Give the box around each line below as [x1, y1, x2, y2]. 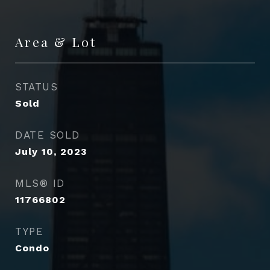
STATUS [15, 81, 58, 93]
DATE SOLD [15, 129, 80, 141]
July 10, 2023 [15, 146, 87, 157]
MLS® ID [15, 177, 65, 189]
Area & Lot [15, 33, 96, 50]
